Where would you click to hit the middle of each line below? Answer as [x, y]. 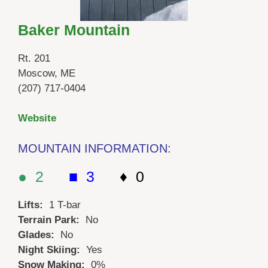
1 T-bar [65, 205]
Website [37, 118]
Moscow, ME [47, 73]
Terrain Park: [52, 220]
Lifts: [33, 205]
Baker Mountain [74, 30]
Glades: [39, 234]
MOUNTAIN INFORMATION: [95, 148]
